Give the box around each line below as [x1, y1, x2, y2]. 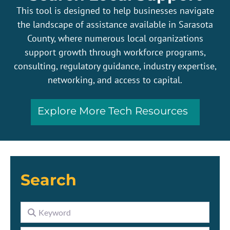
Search [21, 170, 76, 190]
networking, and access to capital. [48, 74, 182, 86]
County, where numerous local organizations [27, 32, 203, 44]
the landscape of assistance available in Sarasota [17, 18, 213, 30]
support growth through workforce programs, [24, 46, 206, 58]
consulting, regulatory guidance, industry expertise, [13, 60, 217, 72]
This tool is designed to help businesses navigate [16, 5, 214, 16]
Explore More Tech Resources [37, 105, 188, 118]
